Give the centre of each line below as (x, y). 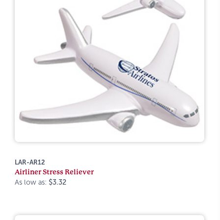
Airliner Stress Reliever (54, 172)
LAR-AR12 (30, 162)
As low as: (32, 182)
